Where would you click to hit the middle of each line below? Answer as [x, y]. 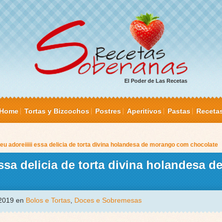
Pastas [179, 111]
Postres [108, 111]
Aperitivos [144, 111]
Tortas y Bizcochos [56, 111]
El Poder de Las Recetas [156, 81]
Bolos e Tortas [48, 200]
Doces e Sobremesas [108, 200]
